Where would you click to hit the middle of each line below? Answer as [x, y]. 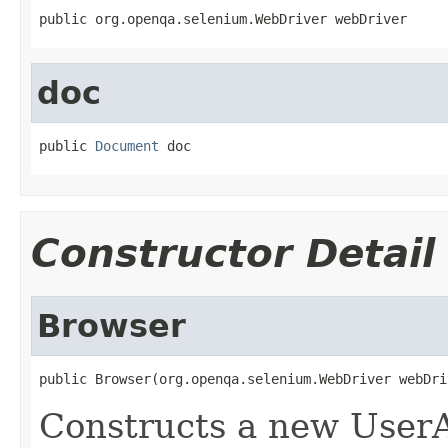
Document [127, 145]
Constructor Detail [233, 253]
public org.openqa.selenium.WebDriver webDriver [223, 18]
